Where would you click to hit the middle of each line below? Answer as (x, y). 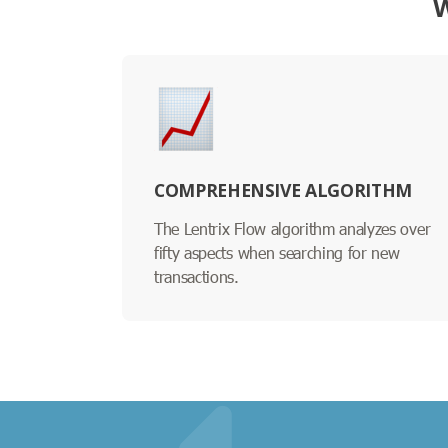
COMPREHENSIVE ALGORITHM (283, 189)
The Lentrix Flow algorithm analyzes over (292, 228)
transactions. (196, 276)
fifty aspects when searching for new (277, 252)
